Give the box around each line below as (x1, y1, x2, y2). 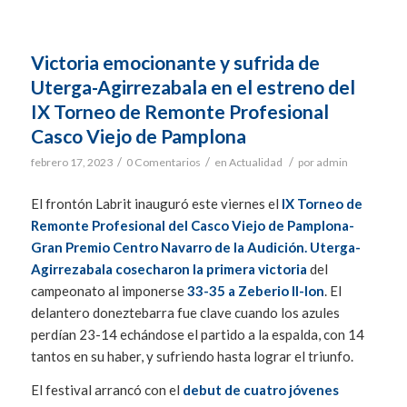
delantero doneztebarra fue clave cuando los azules (30, 303, 340, 321)
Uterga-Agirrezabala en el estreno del (30, 75, 355, 99)
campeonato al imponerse (30, 282, 187, 299)
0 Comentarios (125, 155, 201, 170)
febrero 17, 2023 (30, 155, 113, 170)
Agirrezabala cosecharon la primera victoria (30, 260, 310, 277)
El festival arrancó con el (30, 381, 183, 398)
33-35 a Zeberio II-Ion (186, 282, 324, 299)
